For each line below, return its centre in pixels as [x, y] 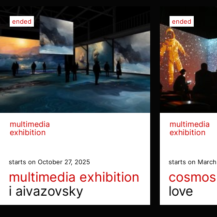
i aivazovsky [46, 191]
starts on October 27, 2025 [49, 162]
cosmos [192, 177]
